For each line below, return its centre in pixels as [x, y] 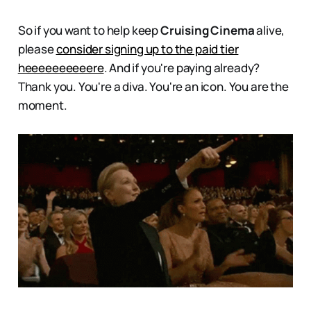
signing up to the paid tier [172, 49]
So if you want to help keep [89, 30]
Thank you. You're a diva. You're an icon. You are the [153, 86]
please [37, 49]
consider [80, 49]
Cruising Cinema [207, 30]
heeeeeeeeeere [61, 67]
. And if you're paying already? [182, 67]
